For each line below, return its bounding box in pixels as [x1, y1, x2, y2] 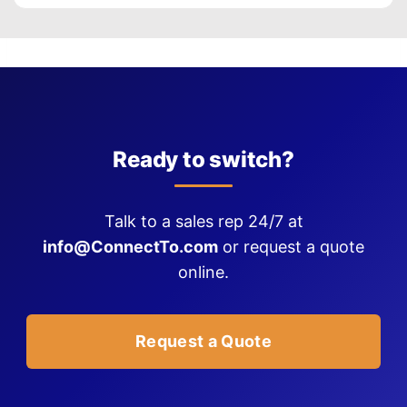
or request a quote [218, 237, 364, 257]
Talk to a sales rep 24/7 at [104, 212, 303, 232]
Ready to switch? [113, 146, 294, 174]
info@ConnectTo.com [43, 237, 218, 257]
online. [178, 263, 229, 283]
